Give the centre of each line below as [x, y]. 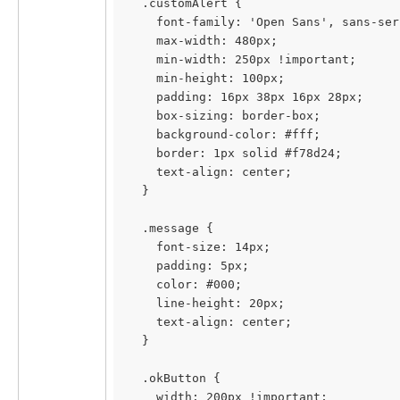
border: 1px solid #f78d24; [235, 153]
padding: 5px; [188, 265]
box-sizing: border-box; [224, 115]
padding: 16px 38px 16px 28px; [246, 96]
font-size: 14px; [199, 246]
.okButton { [174, 378]
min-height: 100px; [206, 78]
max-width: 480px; [203, 40]
